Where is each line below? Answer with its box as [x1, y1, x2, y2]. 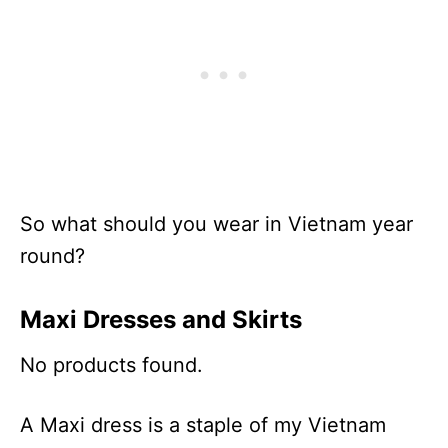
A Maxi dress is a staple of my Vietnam [20, 412, 386, 437]
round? [20, 243, 85, 268]
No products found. [20, 352, 203, 377]
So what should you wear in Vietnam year [20, 211, 413, 236]
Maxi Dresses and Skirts [20, 304, 302, 334]
